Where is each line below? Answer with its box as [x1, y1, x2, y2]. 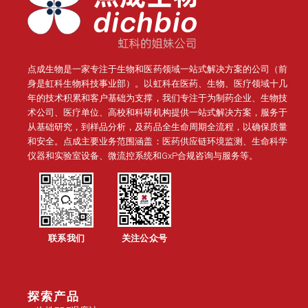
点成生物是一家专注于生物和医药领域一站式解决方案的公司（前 [27, 64, 287, 75]
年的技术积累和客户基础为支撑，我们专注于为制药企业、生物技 [27, 93, 287, 104]
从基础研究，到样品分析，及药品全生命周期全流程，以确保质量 [27, 122, 287, 133]
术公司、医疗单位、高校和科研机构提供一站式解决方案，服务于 [27, 107, 287, 118]
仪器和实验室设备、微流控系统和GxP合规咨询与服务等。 [27, 151, 258, 162]
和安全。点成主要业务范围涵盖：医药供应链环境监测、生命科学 [27, 136, 287, 147]
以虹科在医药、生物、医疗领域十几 [144, 78, 288, 89]
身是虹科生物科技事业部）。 [27, 78, 144, 89]
